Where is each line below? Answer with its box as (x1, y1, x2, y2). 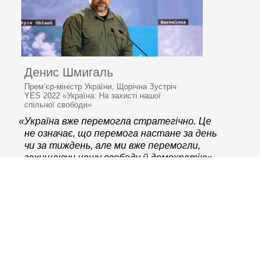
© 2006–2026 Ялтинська (94, 203, 178, 212)
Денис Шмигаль (24, 65, 113, 79)
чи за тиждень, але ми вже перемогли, (24, 140, 200, 151)
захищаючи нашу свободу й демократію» (24, 152, 212, 163)
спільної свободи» (24, 100, 92, 109)
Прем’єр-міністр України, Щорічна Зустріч (24, 81, 177, 91)
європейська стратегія (97, 212, 175, 221)
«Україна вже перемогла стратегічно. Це (19, 115, 211, 126)
